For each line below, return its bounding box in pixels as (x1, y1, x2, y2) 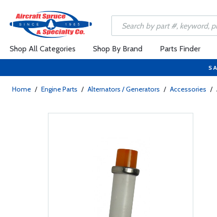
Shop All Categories (10, 44, 76, 53)
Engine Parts (41, 85, 77, 93)
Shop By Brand (93, 44, 142, 53)
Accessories (170, 85, 206, 93)
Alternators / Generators (88, 85, 160, 93)
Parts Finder (160, 44, 201, 53)
